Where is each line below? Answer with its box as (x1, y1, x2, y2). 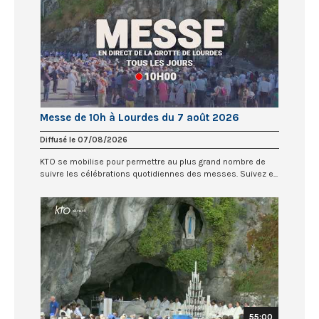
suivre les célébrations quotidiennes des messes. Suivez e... (40, 168, 278, 179)
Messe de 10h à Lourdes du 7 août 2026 (40, 110, 239, 124)
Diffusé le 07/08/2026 (40, 135, 127, 145)
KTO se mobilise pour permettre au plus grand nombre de (40, 156, 266, 167)
